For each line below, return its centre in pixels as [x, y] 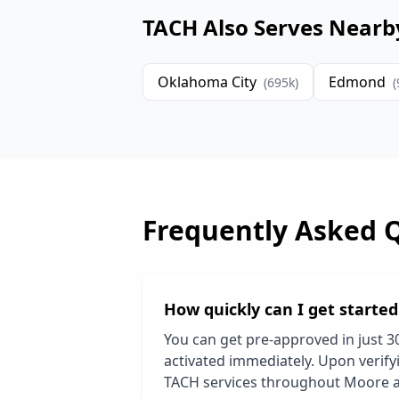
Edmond [357, 82]
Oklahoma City [207, 82]
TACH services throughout [254, 382]
